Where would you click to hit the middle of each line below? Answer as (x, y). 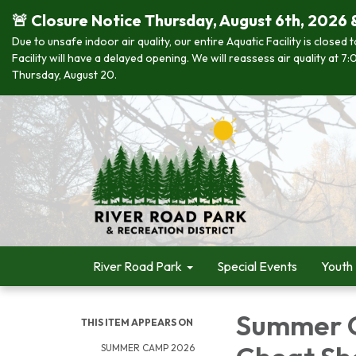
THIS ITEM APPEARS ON (137, 322)
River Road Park (137, 266)
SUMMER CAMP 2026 (148, 348)
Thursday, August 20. (64, 75)
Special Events (257, 266)
